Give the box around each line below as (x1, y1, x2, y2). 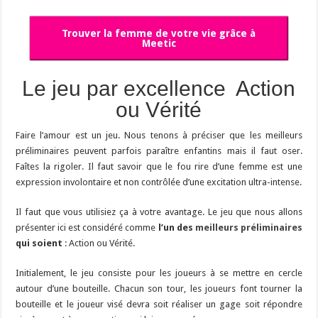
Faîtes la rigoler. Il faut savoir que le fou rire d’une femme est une (16, 160, 302, 172)
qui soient (16, 237, 63, 248)
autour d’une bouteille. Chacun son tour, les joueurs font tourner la (16, 283, 302, 294)
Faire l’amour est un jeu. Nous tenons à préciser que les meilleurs (16, 129, 302, 141)
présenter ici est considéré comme (16, 221, 158, 233)
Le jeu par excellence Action (22, 76, 296, 100)
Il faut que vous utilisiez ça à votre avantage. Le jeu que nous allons (16, 206, 302, 217)
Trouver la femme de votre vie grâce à (62, 27, 256, 39)
